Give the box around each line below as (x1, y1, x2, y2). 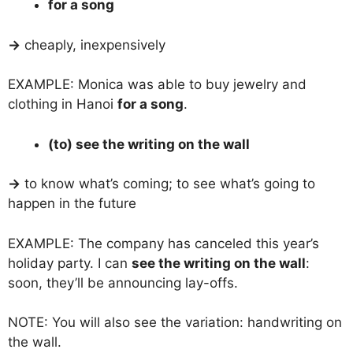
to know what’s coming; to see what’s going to (20, 176, 315, 192)
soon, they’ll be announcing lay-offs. (8, 274, 238, 291)
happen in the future (8, 195, 136, 212)
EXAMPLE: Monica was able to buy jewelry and (8, 76, 307, 93)
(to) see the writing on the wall (48, 136, 250, 152)
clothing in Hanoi (8, 96, 117, 113)
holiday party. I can (8, 255, 132, 271)
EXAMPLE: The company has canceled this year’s (8, 235, 319, 251)
